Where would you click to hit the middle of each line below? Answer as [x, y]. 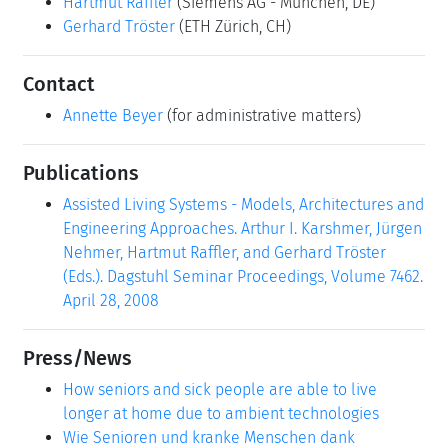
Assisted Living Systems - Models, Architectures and [243, 204]
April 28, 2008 [111, 300]
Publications [81, 172]
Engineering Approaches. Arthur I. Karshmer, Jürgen [242, 228]
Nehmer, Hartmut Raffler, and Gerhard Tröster [224, 252]
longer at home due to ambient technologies [221, 413]
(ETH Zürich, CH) [235, 26]
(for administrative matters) [262, 115]
